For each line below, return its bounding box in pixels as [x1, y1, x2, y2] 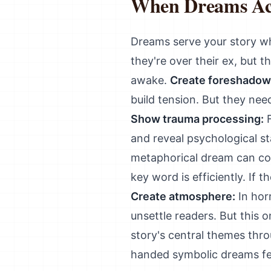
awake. [131, 74, 170, 87]
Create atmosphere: [131, 190, 235, 203]
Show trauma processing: [131, 113, 264, 125]
